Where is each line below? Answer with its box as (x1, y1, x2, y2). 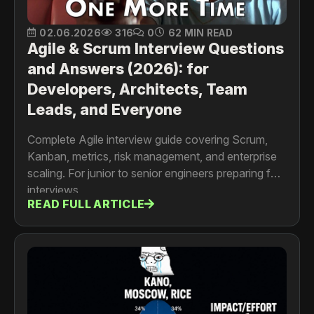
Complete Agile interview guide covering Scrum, (27, 132, 268, 146)
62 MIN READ (168, 27, 233, 39)
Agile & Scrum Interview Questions (27, 39, 284, 57)
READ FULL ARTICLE (27, 197, 145, 212)
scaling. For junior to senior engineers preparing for (27, 165, 281, 180)
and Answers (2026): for (27, 59, 209, 78)
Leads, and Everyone (27, 100, 182, 118)
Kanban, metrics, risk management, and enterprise (27, 149, 277, 163)
